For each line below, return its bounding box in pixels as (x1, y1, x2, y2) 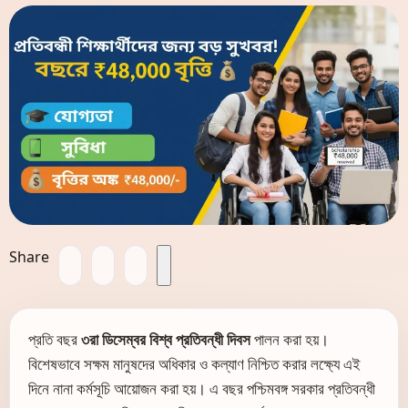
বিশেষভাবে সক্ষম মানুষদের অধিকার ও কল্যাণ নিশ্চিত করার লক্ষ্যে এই (28, 352, 361, 374)
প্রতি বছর (28, 328, 81, 350)
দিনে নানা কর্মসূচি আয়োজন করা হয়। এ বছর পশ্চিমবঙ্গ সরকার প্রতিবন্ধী (28, 377, 375, 399)
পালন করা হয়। (250, 328, 329, 350)
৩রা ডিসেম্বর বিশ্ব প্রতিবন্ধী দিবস (81, 328, 250, 350)
